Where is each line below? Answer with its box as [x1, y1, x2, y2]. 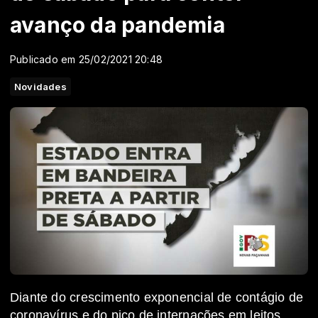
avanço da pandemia [10, 12, 225, 38]
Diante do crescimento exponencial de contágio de [10, 290, 304, 305]
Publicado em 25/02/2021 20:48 [10, 53, 163, 65]
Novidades [14, 81, 67, 92]
